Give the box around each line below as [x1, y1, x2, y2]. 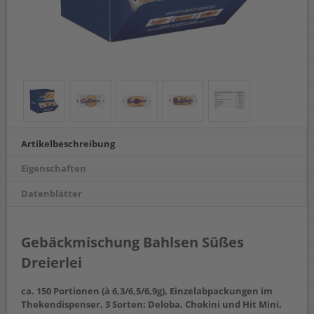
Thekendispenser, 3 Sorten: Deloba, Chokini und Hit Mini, [21, 298, 282, 311]
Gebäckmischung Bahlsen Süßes [21, 233, 244, 252]
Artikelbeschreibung [21, 137, 115, 150]
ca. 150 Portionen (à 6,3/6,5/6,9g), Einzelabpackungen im [21, 285, 273, 298]
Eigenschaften [21, 162, 86, 175]
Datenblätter [21, 187, 82, 200]
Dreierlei [21, 253, 82, 273]
